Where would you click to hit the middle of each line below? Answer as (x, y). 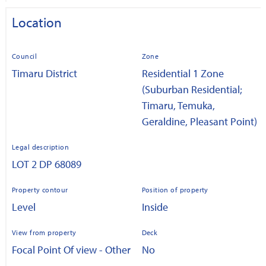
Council (24, 56)
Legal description (41, 147)
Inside (155, 207)
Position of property (175, 189)
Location (37, 22)
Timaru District (45, 73)
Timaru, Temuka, (178, 105)
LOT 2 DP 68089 (47, 164)
